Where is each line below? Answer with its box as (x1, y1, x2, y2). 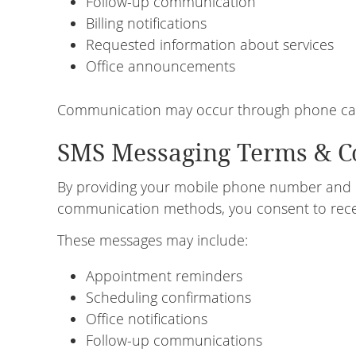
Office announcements (86, 56, 235, 75)
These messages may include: (57, 230, 248, 250)
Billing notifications (86, 14, 207, 33)
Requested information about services (86, 35, 334, 54)
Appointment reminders (86, 266, 242, 285)
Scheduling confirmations (86, 288, 251, 307)
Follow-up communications (86, 331, 262, 350)
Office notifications (86, 309, 207, 328)
